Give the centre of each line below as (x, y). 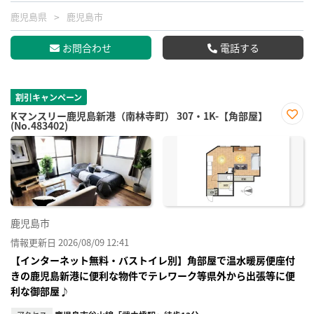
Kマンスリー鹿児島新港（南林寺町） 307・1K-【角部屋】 (139, 116)
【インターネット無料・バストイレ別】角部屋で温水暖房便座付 (153, 260)
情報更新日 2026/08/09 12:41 (70, 243)
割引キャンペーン (49, 97)
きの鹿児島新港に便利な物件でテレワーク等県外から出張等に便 (153, 276)
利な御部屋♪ (40, 291)
